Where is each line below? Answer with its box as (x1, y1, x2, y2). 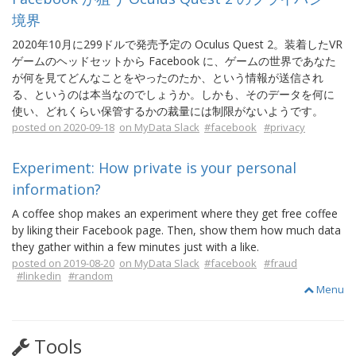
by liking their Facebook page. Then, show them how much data (12, 222, 341, 238)
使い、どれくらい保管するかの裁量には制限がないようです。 (12, 103, 323, 118)
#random (68, 269, 113, 283)
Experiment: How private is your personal (12, 158, 296, 177)
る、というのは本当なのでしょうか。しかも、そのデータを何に (12, 87, 335, 102)
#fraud (264, 256, 297, 270)
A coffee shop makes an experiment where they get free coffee (12, 206, 338, 221)
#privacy (264, 120, 305, 134)
